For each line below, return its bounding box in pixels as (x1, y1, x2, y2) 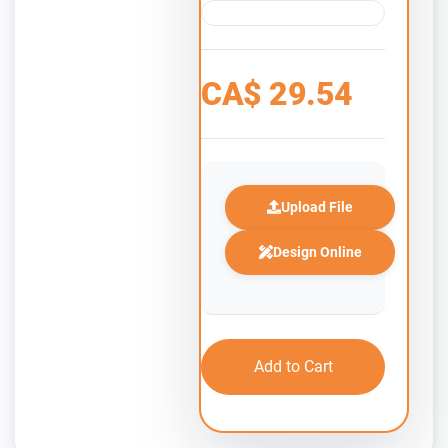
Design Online (272, 243, 362, 260)
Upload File (281, 198, 353, 215)
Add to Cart (253, 356, 333, 376)
